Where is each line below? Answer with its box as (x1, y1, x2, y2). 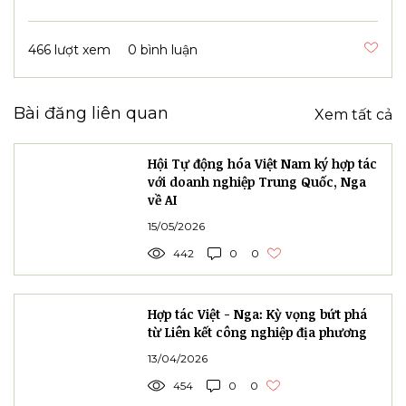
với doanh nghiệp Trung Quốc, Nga (148, 173, 366, 191)
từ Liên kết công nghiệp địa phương (148, 324, 367, 342)
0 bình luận (128, 42, 198, 59)
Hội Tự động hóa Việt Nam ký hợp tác (148, 155, 377, 173)
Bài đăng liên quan (14, 103, 169, 124)
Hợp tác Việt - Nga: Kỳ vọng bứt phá (148, 305, 367, 324)
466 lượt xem (28, 42, 111, 59)
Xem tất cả (314, 106, 392, 124)
